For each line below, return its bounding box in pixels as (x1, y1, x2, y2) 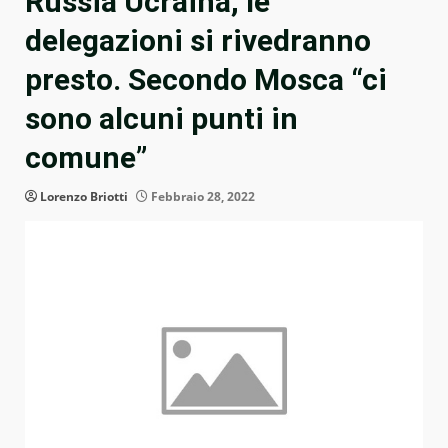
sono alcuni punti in (25, 101, 298, 137)
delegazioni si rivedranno (25, 23, 371, 59)
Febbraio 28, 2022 (148, 188, 255, 206)
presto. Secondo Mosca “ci (25, 62, 387, 98)
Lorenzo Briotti (40, 188, 128, 206)
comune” (25, 140, 147, 176)
